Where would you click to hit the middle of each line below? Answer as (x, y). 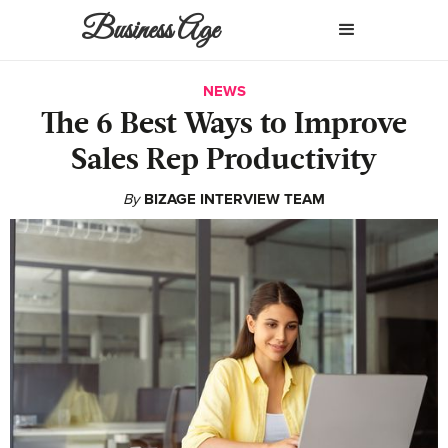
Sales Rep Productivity (224, 161)
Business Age (150, 31)
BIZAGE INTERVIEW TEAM (234, 199)
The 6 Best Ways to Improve (224, 125)
